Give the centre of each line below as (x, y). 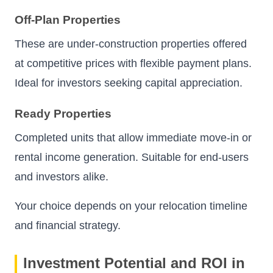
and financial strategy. (68, 225)
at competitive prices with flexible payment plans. (133, 64)
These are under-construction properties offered (131, 44)
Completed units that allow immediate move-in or (133, 137)
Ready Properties (63, 113)
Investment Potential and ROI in (134, 263)
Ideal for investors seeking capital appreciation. (129, 83)
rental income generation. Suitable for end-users (132, 157)
